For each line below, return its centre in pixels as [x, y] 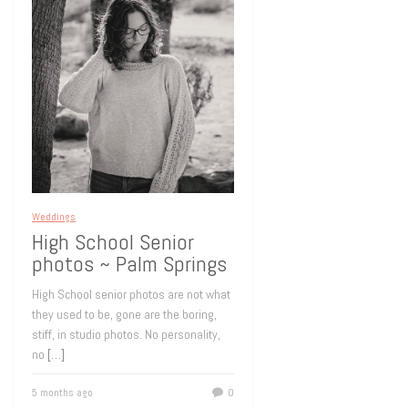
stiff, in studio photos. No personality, [126, 334]
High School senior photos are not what [131, 294]
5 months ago [62, 393]
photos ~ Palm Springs [129, 264]
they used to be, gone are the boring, [124, 314]
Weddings [54, 217]
